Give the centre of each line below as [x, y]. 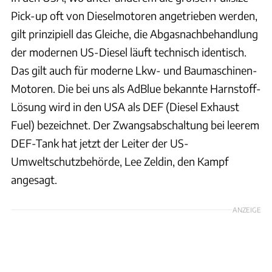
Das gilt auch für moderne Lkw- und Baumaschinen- [134, 70]
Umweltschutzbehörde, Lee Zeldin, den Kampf [120, 161]
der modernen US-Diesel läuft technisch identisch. [129, 52]
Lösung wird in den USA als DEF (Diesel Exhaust [125, 106]
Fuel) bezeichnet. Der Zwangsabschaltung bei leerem [135, 124]
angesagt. [34, 179]
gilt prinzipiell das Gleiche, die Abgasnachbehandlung [134, 33]
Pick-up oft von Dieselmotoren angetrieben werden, [134, 15]
